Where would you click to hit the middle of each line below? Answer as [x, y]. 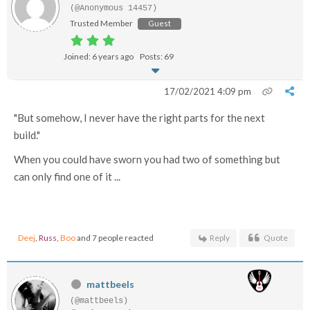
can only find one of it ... [68, 176]
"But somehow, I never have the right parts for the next [139, 118]
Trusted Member [101, 23]
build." [27, 135]
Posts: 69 [157, 56]
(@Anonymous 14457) [113, 8]
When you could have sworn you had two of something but [147, 159]
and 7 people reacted [115, 238]
